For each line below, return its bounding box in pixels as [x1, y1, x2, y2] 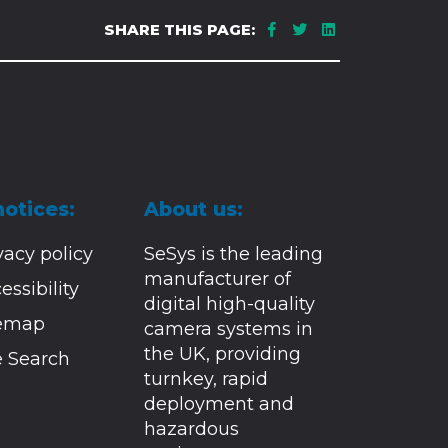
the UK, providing [144, 343, 302, 366]
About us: [144, 198, 244, 222]
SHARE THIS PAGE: [103, 20, 255, 40]
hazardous [144, 418, 240, 441]
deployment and [144, 393, 295, 416]
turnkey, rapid [144, 368, 269, 391]
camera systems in [144, 318, 314, 341]
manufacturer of [144, 268, 292, 291]
